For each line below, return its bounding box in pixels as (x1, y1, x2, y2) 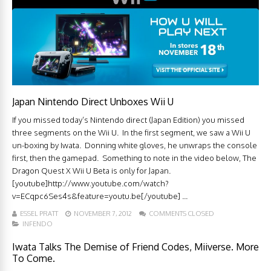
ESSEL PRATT (20, 209, 58, 218)
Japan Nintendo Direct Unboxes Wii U (12, 96, 174, 108)
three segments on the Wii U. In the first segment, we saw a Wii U (12, 128, 250, 138)
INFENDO (22, 220, 53, 229)
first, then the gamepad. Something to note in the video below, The (12, 153, 256, 163)
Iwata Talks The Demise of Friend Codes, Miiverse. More (12, 241, 259, 253)
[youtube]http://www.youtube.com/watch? (12, 178, 169, 189)
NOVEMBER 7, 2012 (74, 209, 132, 218)
